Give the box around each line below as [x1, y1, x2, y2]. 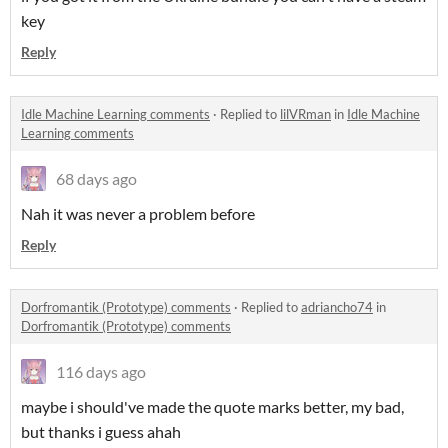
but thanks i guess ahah [21, 422, 181, 441]
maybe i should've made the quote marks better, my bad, [21, 397, 404, 416]
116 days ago [56, 362, 146, 381]
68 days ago [56, 169, 137, 188]
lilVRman [280, 106, 331, 122]
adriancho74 [301, 299, 373, 315]
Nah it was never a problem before [21, 204, 255, 223]
